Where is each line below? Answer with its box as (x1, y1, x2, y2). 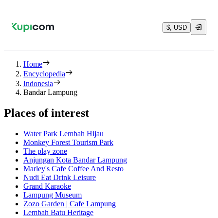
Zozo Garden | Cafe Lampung (23, 199, 116, 208)
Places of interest (4, 106, 89, 119)
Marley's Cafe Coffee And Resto (23, 164, 124, 173)
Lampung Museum (23, 190, 82, 199)
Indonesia (23, 79, 53, 88)
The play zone (23, 146, 67, 155)
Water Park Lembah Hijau (23, 129, 104, 138)
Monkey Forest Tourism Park (23, 138, 113, 146)
